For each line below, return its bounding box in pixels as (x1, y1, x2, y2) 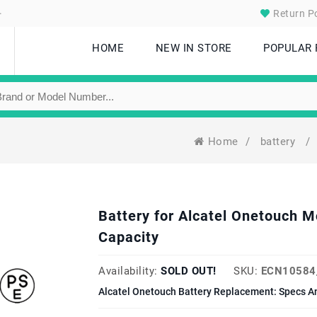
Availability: (98, 265, 158, 277)
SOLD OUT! (161, 265, 217, 277)
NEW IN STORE (155, 42, 232, 54)
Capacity (98, 229, 159, 246)
